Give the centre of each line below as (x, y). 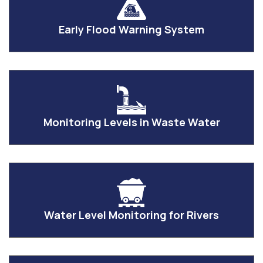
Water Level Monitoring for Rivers (131, 215)
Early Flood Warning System (131, 30)
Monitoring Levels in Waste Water (131, 122)
